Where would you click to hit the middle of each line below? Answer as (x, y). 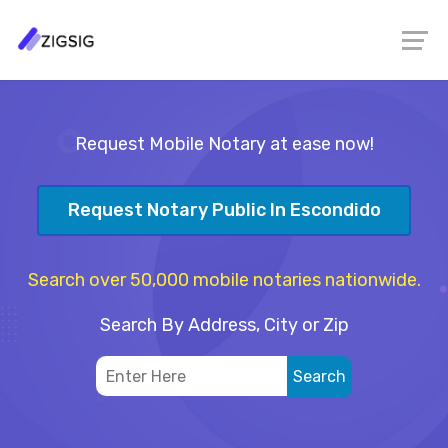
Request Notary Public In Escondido (224, 210)
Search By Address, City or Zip (224, 324)
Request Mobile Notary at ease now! (224, 144)
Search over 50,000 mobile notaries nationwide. (224, 279)
